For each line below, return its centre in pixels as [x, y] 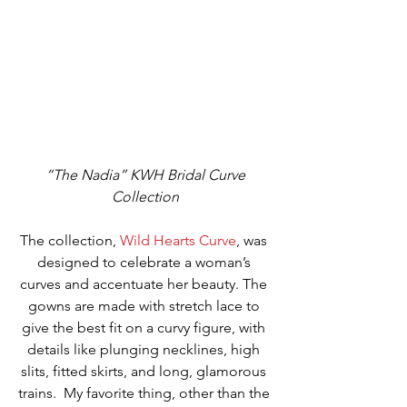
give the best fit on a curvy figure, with [145, 328]
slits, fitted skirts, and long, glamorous [145, 372]
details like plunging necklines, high [145, 350]
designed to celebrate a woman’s [145, 263]
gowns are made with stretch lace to [145, 306]
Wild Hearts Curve [178, 241]
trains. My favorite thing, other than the [145, 393]
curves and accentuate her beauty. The [145, 284]
